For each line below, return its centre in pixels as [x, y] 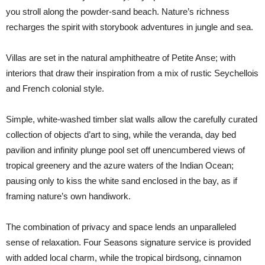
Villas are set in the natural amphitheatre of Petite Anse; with [121, 58]
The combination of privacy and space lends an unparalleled [121, 227]
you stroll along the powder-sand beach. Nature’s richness [118, 12]
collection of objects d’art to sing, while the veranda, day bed [121, 135]
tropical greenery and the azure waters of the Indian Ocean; [120, 165]
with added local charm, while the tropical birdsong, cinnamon [124, 258]
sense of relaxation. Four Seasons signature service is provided [128, 242]
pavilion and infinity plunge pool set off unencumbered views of [125, 150]
